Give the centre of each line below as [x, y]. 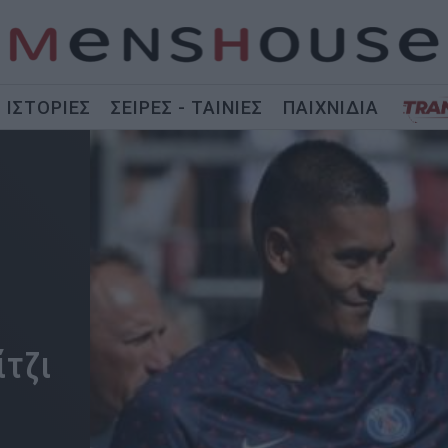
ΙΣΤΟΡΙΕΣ [48, 107]
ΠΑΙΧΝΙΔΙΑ [330, 107]
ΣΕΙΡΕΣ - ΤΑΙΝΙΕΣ [186, 107]
